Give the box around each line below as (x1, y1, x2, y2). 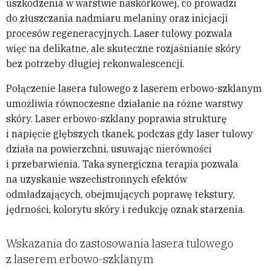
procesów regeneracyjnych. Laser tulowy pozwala (6, 27, 232, 40)
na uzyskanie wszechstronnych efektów (6, 173, 187, 186)
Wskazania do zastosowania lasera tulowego (6, 236, 233, 251)
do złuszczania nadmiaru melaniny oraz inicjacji (6, 12, 228, 25)
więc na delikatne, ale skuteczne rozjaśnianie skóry (6, 42, 241, 55)
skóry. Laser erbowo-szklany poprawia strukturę (6, 113, 227, 125)
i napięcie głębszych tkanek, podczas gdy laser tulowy (6, 128, 253, 140)
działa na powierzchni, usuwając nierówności (6, 143, 212, 155)
